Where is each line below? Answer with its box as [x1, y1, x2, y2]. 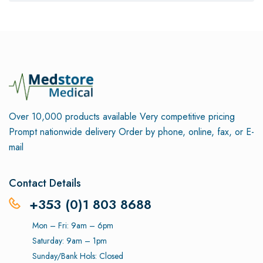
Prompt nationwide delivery [9, 125, 116, 139]
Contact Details [9, 176, 81, 191]
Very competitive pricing [137, 110, 235, 124]
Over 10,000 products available [9, 110, 137, 124]
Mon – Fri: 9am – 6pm [32, 220, 113, 232]
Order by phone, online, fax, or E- [116, 125, 254, 139]
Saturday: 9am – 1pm [32, 235, 107, 247]
